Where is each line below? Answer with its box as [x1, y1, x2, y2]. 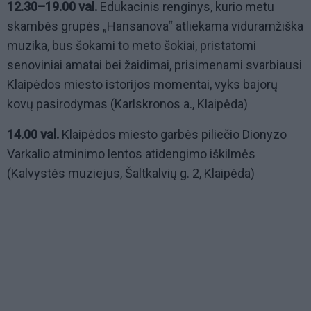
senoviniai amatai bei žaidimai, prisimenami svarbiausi [7, 58, 302, 73]
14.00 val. [7, 127, 59, 142]
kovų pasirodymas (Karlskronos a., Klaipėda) [7, 96, 248, 112]
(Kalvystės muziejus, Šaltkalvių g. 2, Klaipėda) [7, 166, 255, 181]
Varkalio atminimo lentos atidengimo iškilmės [7, 146, 255, 162]
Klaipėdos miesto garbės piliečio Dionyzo [59, 127, 287, 142]
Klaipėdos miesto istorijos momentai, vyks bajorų [7, 77, 278, 92]
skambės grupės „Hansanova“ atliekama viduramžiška [7, 19, 303, 34]
